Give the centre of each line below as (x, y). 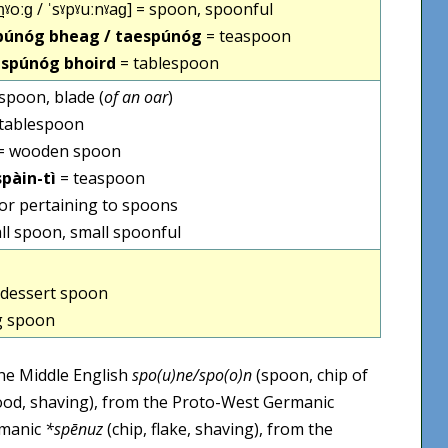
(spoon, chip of (310, 374)
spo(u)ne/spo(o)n (192, 374)
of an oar (136, 96)
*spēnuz (74, 428)
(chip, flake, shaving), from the (218, 428)
